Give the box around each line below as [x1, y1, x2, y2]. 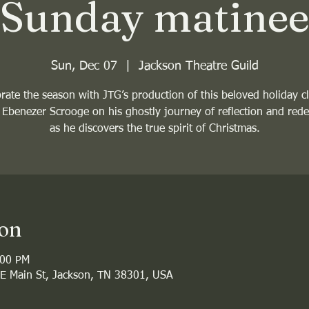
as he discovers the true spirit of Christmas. [49, 123, 260, 134]
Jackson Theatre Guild [138, 60, 259, 72]
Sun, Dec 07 [50, 60, 117, 72]
